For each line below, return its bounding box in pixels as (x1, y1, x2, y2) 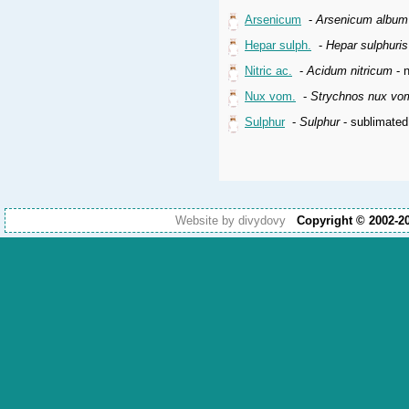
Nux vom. (245, 89, 296, 103)
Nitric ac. (245, 64, 292, 78)
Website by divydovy (174, 214, 286, 227)
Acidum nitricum (307, 64, 393, 78)
